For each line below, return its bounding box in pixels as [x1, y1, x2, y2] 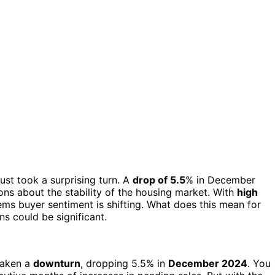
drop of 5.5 [133, 173, 185, 186]
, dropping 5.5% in [80, 257, 168, 269]
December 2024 [168, 257, 247, 269]
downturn [33, 257, 80, 269]
